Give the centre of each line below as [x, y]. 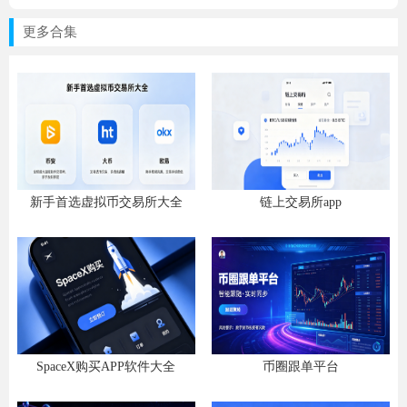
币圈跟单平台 [300, 367]
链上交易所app [300, 203]
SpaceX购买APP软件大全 [106, 367]
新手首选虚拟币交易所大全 [106, 203]
